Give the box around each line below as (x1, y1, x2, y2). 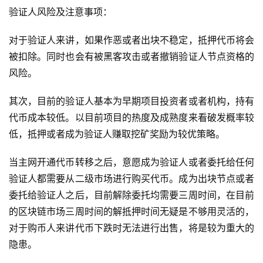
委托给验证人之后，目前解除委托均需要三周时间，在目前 (9, 189, 254, 201)
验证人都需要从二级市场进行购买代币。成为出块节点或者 (9, 173, 254, 185)
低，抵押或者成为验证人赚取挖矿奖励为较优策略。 (9, 128, 225, 140)
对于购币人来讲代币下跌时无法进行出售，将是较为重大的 (9, 222, 254, 234)
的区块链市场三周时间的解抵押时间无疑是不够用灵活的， (9, 205, 254, 218)
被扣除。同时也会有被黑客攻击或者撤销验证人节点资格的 (9, 50, 254, 63)
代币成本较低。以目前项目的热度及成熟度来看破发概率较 (9, 112, 254, 124)
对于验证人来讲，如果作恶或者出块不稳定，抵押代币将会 (9, 34, 254, 46)
